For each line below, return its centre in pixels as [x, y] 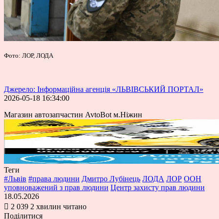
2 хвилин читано [58, 206]
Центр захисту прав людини [158, 187]
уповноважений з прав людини [56, 187]
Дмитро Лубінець [111, 178]
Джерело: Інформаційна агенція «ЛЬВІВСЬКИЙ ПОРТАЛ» [104, 89]
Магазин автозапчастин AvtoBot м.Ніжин [73, 114]
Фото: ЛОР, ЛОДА [29, 55]
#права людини [54, 178]
